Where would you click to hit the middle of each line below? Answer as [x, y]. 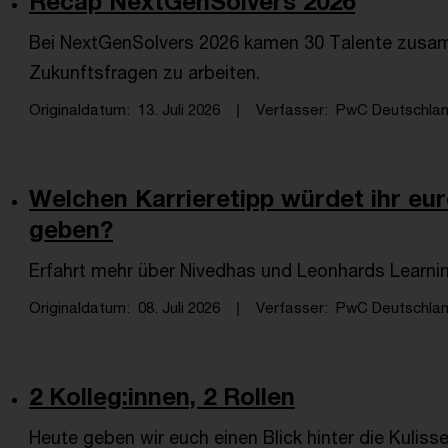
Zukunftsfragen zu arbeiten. [144, 72]
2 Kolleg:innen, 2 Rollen [162, 396]
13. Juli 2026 [179, 109]
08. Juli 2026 [179, 307]
